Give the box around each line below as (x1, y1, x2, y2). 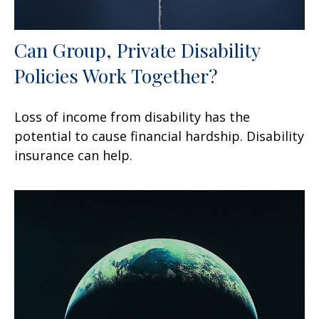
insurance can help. (14, 146, 132, 164)
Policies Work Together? (14, 62, 218, 88)
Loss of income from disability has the (14, 108, 250, 125)
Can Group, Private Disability (14, 36, 260, 63)
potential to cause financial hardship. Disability (14, 127, 304, 145)
